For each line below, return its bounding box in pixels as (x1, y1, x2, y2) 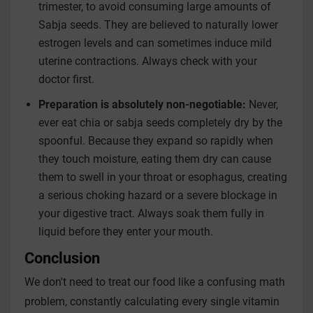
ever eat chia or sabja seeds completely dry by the (38, 116, 282, 130)
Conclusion (24, 249, 100, 268)
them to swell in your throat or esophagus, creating (38, 170, 287, 184)
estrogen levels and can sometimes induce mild (38, 36, 272, 50)
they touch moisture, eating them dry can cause (38, 152, 271, 166)
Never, (246, 98, 278, 112)
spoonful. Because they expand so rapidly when (38, 134, 273, 148)
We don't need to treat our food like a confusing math (24, 275, 285, 289)
